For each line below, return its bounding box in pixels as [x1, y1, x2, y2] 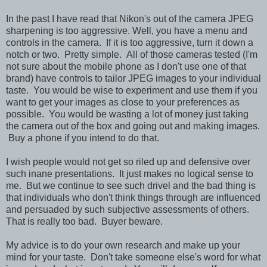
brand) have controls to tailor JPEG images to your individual [6, 73, 261, 84]
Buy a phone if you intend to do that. [6, 133, 159, 144]
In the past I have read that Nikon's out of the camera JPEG [6, 14, 253, 24]
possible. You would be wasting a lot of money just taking [6, 109, 249, 120]
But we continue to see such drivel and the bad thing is [26, 181, 256, 191]
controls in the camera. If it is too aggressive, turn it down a [6, 38, 253, 48]
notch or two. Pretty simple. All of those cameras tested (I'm [6, 49, 257, 60]
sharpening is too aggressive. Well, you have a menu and [6, 26, 247, 36]
